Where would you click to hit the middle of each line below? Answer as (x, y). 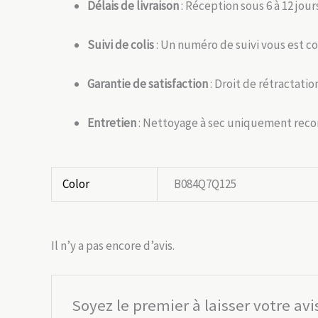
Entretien (112, 123)
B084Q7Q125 (205, 183)
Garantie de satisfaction (148, 84)
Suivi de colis (121, 44)
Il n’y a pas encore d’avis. (113, 245)
